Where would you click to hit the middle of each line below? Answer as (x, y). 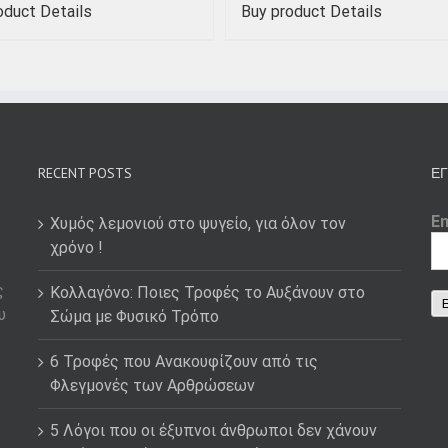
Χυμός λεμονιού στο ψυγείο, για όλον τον (197, 223)
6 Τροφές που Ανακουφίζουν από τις (183, 361)
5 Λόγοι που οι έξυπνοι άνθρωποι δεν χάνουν (213, 430)
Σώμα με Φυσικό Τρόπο (134, 316)
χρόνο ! (76, 247)
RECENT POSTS (84, 172)
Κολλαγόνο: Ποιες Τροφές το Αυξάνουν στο (207, 292)
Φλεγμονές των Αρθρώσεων (152, 385)
